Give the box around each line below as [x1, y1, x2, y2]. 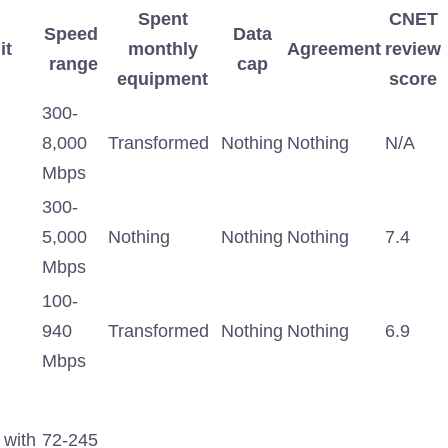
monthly [127, 39, 198, 60]
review [385, 39, 441, 60]
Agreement [287, 39, 381, 60]
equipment [117, 69, 208, 90]
